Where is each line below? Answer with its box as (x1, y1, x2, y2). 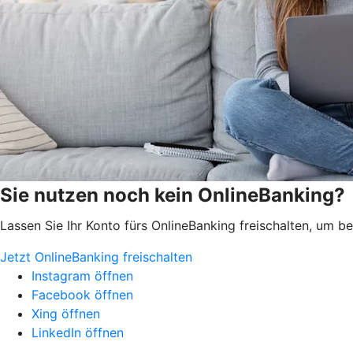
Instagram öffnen (32, 268, 133, 284)
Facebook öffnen (32, 287, 133, 303)
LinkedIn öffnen (32, 325, 124, 341)
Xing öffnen (32, 306, 100, 322)
